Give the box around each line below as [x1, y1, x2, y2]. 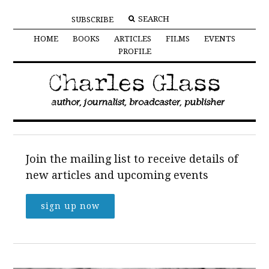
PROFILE [118, 47, 151, 56]
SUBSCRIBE [71, 15, 113, 25]
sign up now [40, 201, 100, 211]
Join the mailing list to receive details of [25, 152, 238, 165]
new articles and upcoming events [25, 168, 208, 181]
